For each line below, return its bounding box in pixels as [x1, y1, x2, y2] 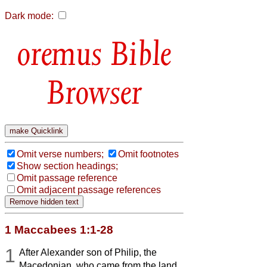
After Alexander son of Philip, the [19, 247, 157, 257]
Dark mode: [5, 11, 54, 21]
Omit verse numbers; [17, 148, 104, 159]
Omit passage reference [17, 172, 117, 183]
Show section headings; [17, 160, 118, 171]
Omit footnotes [118, 148, 179, 159]
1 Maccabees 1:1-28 [5, 223, 113, 236]
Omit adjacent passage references [17, 184, 161, 195]
